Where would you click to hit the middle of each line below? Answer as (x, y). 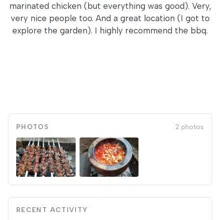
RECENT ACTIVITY (52, 210)
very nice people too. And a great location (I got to (110, 18)
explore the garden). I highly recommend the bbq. (110, 30)
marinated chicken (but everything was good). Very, (110, 6)
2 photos (190, 127)
